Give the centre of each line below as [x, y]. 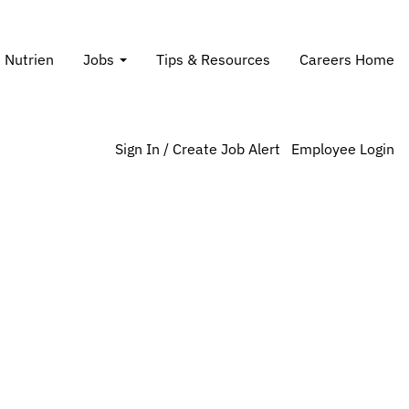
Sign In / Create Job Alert [197, 149]
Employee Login [343, 149]
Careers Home [347, 59]
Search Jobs [273, 44]
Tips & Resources [213, 59]
